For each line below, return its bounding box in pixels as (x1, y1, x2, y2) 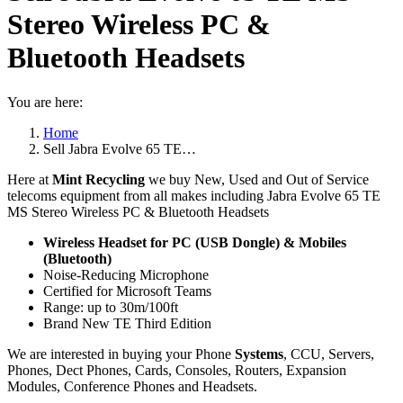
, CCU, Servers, (283, 345, 374, 362)
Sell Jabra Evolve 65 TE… (43, 140, 196, 157)
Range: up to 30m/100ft (43, 299, 178, 315)
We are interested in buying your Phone (7, 345, 235, 362)
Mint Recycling (52, 171, 145, 187)
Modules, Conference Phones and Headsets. (7, 378, 257, 394)
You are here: (7, 94, 83, 110)
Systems (235, 345, 283, 362)
